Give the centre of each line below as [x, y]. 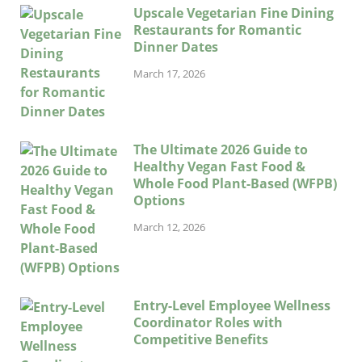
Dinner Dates [176, 46]
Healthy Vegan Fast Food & [219, 166]
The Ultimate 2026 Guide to [221, 149]
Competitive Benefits [201, 339]
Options [159, 200]
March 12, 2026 [169, 227]
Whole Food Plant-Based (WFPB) [235, 183]
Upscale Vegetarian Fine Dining [234, 13]
